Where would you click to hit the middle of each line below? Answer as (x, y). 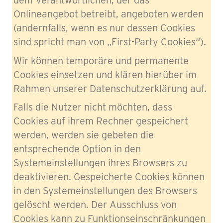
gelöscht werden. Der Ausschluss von (95, 205)
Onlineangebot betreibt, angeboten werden (109, 14)
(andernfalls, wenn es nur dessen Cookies (104, 28)
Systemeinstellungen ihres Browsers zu (100, 163)
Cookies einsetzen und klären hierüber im (105, 74)
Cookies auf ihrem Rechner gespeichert (101, 121)
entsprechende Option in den (77, 149)
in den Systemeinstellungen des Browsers (105, 191)
